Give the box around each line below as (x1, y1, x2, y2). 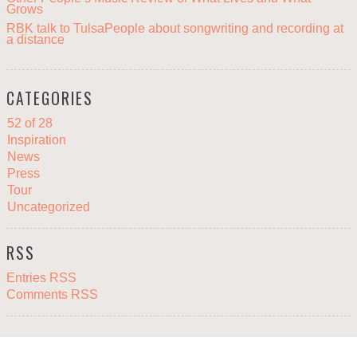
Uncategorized (7, 198, 91, 214)
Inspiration (7, 131, 67, 147)
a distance (6, 31, 65, 46)
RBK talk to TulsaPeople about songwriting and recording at (6, 20, 344, 35)
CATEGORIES (6, 86, 93, 110)
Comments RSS (6, 286, 99, 301)
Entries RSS (6, 269, 77, 284)
